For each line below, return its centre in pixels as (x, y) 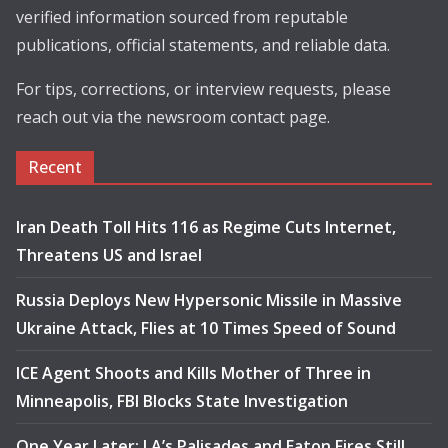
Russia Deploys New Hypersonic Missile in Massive (209, 300)
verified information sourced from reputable (182, 17)
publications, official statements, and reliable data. (203, 45)
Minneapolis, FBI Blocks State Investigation (182, 401)
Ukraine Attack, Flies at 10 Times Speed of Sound (206, 328)
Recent (55, 167)
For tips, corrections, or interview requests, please (203, 89)
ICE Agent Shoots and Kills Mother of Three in (193, 373)
